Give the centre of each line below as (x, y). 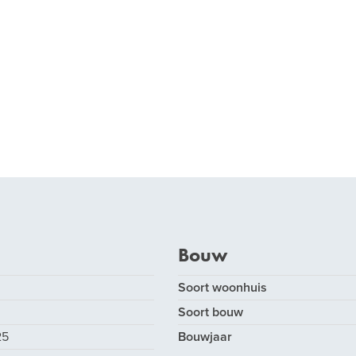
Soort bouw (211, 312)
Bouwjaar (205, 337)
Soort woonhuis (222, 288)
